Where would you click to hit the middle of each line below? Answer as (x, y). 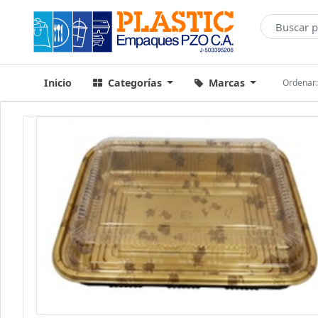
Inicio (58, 83)
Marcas (226, 83)
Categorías (135, 83)
